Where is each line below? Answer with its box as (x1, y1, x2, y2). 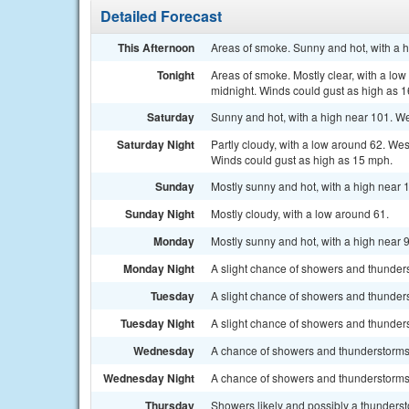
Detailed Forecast (100, 5, 222, 26)
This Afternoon (118, 39, 194, 56)
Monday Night (123, 260, 194, 277)
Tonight (157, 67, 194, 83)
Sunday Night (125, 205, 194, 222)
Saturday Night (117, 136, 194, 152)
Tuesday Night (121, 315, 194, 331)
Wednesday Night (103, 370, 194, 386)
